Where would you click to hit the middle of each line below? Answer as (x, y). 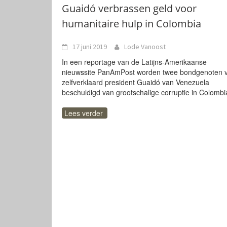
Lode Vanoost (145, 47)
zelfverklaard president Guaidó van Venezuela (136, 82)
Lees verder (84, 113)
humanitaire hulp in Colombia (131, 24)
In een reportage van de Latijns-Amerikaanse (134, 62)
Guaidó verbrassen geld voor (129, 8)
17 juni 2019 (90, 47)
